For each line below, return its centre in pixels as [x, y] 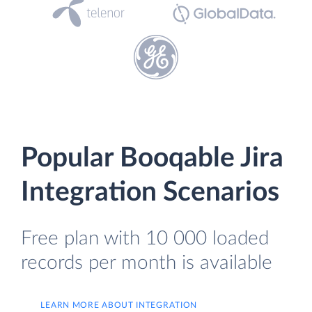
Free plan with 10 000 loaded [145, 239]
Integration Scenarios [150, 193]
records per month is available [147, 263]
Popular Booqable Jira [152, 158]
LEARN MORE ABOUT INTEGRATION [119, 305]
